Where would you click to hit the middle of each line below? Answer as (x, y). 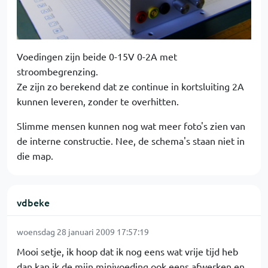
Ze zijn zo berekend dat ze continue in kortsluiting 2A (130, 86)
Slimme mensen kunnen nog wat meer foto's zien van (131, 126)
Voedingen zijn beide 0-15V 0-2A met (97, 56)
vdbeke (33, 202)
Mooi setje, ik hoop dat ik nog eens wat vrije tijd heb (127, 251)
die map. (35, 156)
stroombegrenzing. (57, 71)
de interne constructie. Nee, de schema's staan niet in (131, 141)
